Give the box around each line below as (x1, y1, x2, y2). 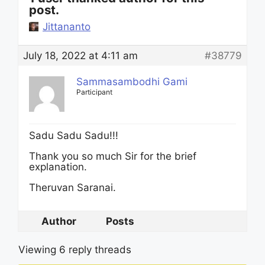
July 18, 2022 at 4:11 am (23, 50, 138, 62)
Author (41, 215, 76, 227)
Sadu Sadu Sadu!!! (29, 130, 118, 141)
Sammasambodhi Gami (76, 76, 188, 88)
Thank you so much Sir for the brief (29, 150, 196, 162)
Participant (76, 88, 112, 96)
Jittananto (43, 21, 91, 33)
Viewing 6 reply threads (18, 244, 131, 256)
